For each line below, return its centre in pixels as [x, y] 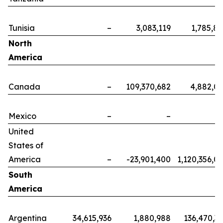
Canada [24, 87]
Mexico [22, 116]
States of [26, 145]
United [21, 131]
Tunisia [22, 28]
